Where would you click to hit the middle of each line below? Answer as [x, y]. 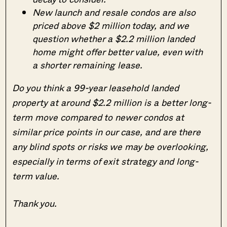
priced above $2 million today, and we [111, 25]
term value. [36, 176]
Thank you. [35, 203]
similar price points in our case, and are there [107, 131]
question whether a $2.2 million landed [114, 38]
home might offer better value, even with [118, 51]
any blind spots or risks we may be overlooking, [110, 146]
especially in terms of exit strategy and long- [105, 161]
